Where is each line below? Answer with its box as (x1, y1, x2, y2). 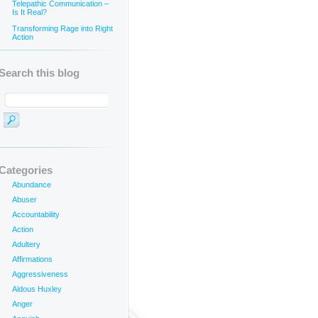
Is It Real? (12, 8, 47, 19)
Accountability (12, 210, 60, 219)
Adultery (12, 240, 40, 248)
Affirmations (12, 255, 53, 263)
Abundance (12, 180, 51, 189)
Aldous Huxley (12, 285, 62, 293)
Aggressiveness (12, 270, 68, 278)
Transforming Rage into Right (12, 24, 113, 33)
